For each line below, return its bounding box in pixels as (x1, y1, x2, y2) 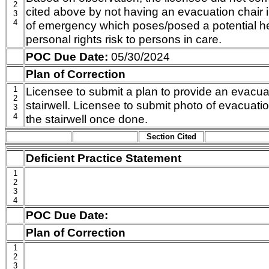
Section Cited (146, 132, 196, 141)
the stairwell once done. (26, 112, 148, 125)
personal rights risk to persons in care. (26, 32, 222, 46)
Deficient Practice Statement (26, 151, 181, 165)
